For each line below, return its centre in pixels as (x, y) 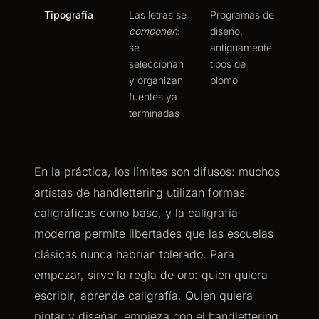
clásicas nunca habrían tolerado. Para (134, 254)
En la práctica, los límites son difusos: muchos (157, 172)
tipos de (228, 64)
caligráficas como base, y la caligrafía (136, 213)
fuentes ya (153, 96)
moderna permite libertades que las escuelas (154, 234)
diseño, (226, 31)
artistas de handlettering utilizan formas (140, 192)
